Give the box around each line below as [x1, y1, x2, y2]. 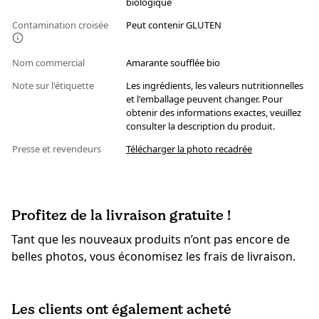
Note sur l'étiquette [12, 79, 96, 93]
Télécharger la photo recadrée [126, 142, 252, 156]
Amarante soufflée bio [126, 56, 220, 70]
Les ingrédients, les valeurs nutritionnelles [126, 79, 303, 93]
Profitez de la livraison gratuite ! [11, 206, 231, 224]
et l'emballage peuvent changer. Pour [126, 93, 283, 106]
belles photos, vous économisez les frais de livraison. [11, 249, 296, 265]
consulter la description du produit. [126, 120, 275, 133]
